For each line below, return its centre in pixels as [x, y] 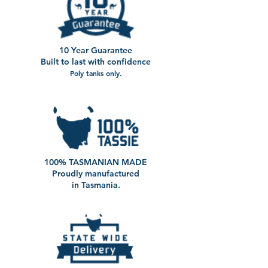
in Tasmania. [96, 185]
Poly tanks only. [96, 73]
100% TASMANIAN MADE [96, 162]
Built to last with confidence [96, 62]
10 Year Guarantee [96, 51]
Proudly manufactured [96, 174]
